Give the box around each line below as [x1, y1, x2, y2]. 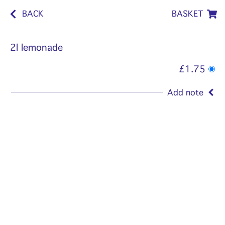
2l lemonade [10, 42, 63, 53]
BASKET [172, 9, 203, 19]
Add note [167, 87, 203, 97]
